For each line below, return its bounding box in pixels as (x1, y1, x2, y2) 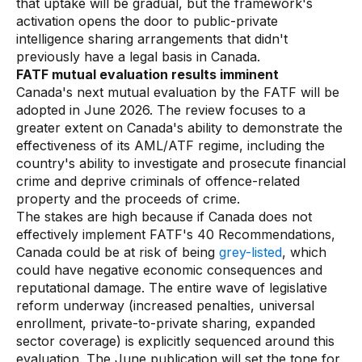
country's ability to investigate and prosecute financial (16, 155, 346, 171)
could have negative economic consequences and (16, 262, 322, 278)
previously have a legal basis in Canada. (16, 48, 260, 65)
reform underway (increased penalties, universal (16, 297, 314, 314)
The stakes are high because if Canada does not (16, 208, 312, 225)
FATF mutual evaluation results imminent (16, 66, 279, 82)
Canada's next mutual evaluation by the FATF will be (16, 84, 339, 100)
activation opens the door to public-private (16, 13, 278, 29)
